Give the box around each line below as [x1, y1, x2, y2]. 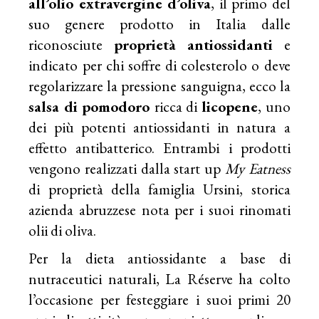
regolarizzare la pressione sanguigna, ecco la [28, 75, 291, 95]
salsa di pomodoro [28, 96, 155, 116]
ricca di [154, 96, 197, 116]
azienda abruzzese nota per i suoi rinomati [28, 199, 291, 219]
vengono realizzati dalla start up [28, 158, 225, 178]
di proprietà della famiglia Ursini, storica [28, 179, 291, 199]
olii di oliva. [28, 220, 97, 240]
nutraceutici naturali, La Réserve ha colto [28, 268, 291, 288]
